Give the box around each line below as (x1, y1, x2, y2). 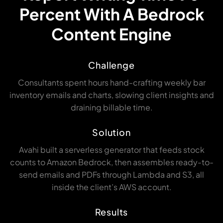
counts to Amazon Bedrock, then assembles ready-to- (9, 157, 214, 168)
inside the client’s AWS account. (51, 182, 172, 193)
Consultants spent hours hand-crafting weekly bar (17, 77, 206, 88)
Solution (92, 126, 131, 138)
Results (95, 206, 128, 218)
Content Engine (51, 24, 172, 44)
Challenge (88, 59, 135, 71)
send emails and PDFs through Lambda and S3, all (19, 169, 204, 180)
